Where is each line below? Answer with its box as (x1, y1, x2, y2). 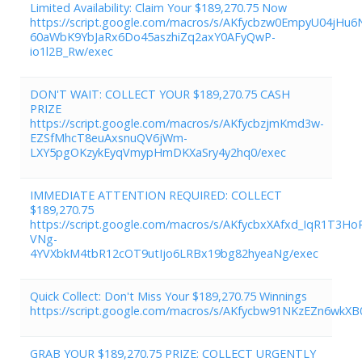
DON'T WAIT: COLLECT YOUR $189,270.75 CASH (30, 86, 290, 102)
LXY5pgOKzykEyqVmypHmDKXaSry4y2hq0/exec (30, 144, 286, 160)
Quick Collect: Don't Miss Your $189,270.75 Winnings (30, 288, 307, 304)
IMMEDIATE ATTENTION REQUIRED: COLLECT (30, 187, 282, 203)
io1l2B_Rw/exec (30, 43, 113, 59)
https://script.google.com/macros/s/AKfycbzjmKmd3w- (30, 115, 324, 131)
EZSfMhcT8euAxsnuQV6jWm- (30, 129, 187, 145)
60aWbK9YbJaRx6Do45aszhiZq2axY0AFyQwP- (30, 28, 276, 44)
